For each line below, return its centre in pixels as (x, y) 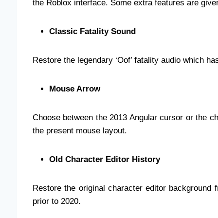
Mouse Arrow (75, 89)
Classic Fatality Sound (92, 31)
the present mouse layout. (81, 130)
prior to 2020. (58, 201)
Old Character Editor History (105, 159)
